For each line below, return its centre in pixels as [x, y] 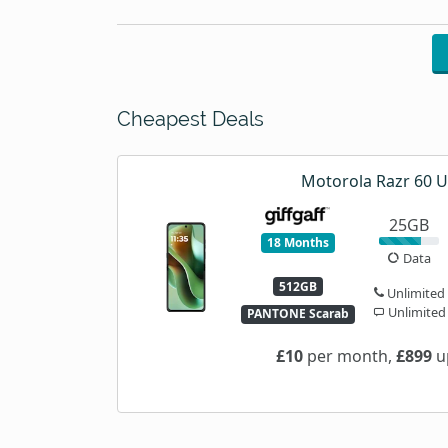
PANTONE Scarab [297, 314]
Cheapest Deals [190, 118]
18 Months [297, 242]
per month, [349, 355]
